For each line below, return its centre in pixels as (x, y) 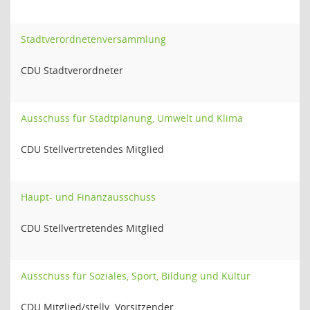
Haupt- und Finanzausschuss (88, 197)
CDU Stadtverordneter (72, 70)
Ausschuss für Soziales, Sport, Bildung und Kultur (136, 276)
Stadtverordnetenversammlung (93, 39)
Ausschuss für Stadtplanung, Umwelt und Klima (132, 118)
